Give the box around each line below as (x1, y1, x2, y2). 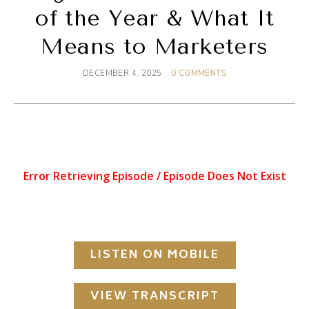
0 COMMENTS (170, 68, 226, 79)
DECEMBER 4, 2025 (83, 68, 162, 79)
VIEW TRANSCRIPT (90, 287, 219, 307)
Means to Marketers (41, 34, 268, 60)
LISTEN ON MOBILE (90, 246, 219, 266)
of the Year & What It (34, 6, 275, 32)
